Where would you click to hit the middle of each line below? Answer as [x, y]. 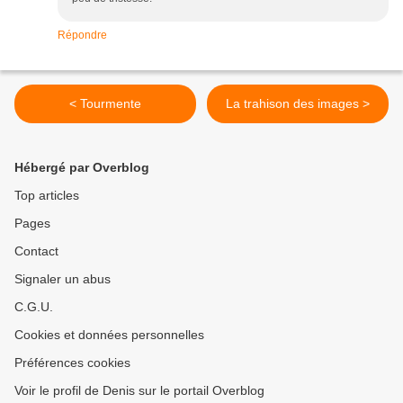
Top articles [47, 196]
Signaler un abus [63, 279]
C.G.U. [34, 307]
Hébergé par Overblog [82, 168]
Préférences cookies [72, 363]
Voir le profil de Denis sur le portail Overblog [139, 391]
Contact [36, 251]
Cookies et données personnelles [109, 335]
